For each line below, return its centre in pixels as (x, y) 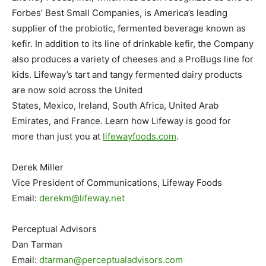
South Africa (138, 105)
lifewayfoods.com (140, 136)
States (25, 105)
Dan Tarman (37, 244)
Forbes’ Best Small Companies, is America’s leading (120, 13)
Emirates (30, 121)
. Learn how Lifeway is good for (166, 121)
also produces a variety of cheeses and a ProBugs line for (133, 59)
